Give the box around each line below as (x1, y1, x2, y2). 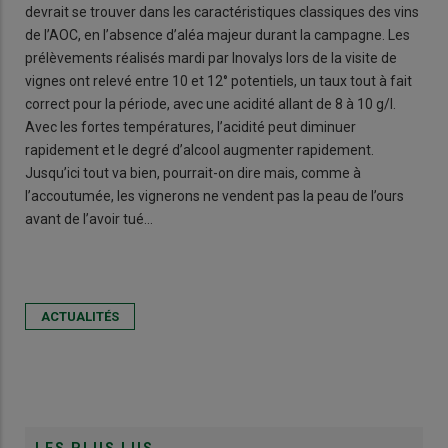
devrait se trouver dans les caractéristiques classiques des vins (25, 4, 419, 21)
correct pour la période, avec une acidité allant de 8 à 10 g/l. (25, 96, 396, 113)
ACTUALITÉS (41, 309, 119, 325)
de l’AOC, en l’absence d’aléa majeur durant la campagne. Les (25, 27, 410, 44)
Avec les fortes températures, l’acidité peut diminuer (25, 119, 356, 136)
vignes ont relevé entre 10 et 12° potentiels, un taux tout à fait (25, 73, 412, 90)
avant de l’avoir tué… (25, 211, 153, 228)
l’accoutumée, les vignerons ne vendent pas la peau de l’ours (25, 188, 404, 205)
